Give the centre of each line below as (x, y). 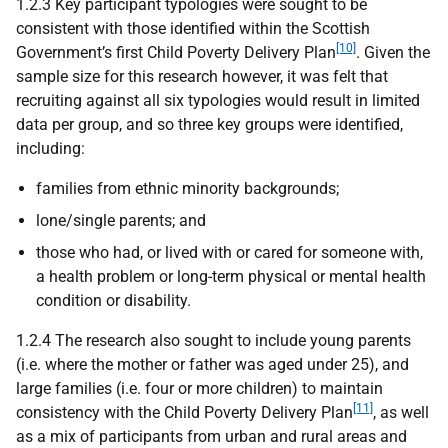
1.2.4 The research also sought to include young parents (213, 340)
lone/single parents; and (121, 220)
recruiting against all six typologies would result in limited (218, 100)
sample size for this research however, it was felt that (202, 76)
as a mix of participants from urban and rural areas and (211, 436)
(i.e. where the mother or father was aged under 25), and (212, 364)
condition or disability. (113, 300)
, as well (401, 412)
